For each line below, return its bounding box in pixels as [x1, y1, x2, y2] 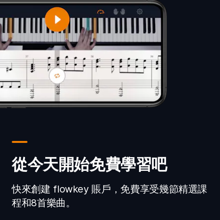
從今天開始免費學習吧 [12, 154, 167, 174]
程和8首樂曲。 [12, 196, 76, 209]
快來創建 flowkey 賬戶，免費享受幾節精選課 [12, 183, 208, 195]
